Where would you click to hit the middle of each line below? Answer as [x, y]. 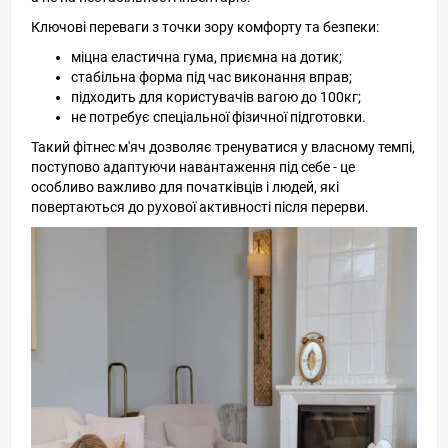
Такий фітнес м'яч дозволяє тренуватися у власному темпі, [223, 147]
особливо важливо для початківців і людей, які [185, 187]
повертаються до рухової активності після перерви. [200, 207]
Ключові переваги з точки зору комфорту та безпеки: [205, 27]
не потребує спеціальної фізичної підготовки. [218, 117]
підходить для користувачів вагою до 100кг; [216, 97]
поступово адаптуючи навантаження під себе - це [193, 167]
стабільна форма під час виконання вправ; [211, 77]
